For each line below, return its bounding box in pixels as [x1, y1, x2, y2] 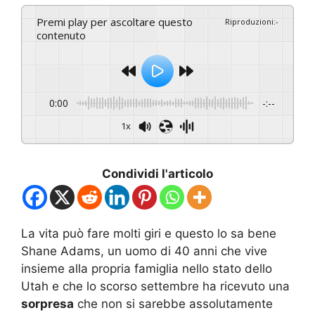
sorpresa [21, 296, 74, 311]
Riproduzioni [225, 15, 274, 27]
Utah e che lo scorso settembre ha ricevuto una [21, 278, 290, 293]
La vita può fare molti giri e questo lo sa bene [21, 226, 276, 240]
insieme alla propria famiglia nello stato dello [21, 261, 272, 276]
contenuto [37, 27, 86, 42]
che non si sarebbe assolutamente [74, 296, 273, 311]
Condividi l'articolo [102, 166, 213, 181]
